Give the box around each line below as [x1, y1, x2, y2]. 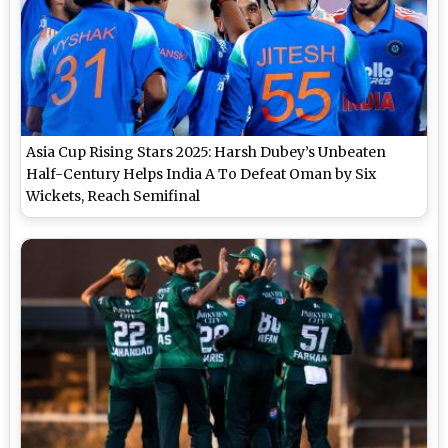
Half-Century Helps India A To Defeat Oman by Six [26, 164, 377, 183]
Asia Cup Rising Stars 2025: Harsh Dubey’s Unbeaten [26, 142, 387, 161]
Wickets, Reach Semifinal [26, 186, 201, 205]
